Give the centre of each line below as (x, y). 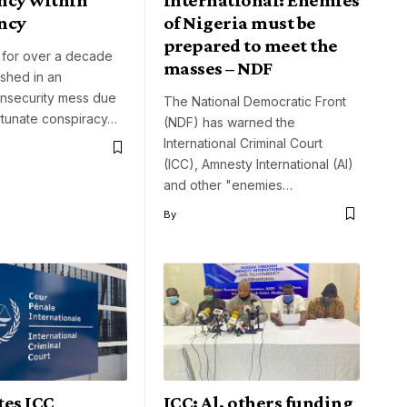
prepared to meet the (251, 45)
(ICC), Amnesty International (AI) (258, 164)
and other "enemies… (228, 184)
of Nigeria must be (240, 22)
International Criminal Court (243, 143)
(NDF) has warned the (229, 122)
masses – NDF (218, 68)
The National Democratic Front (255, 101)
